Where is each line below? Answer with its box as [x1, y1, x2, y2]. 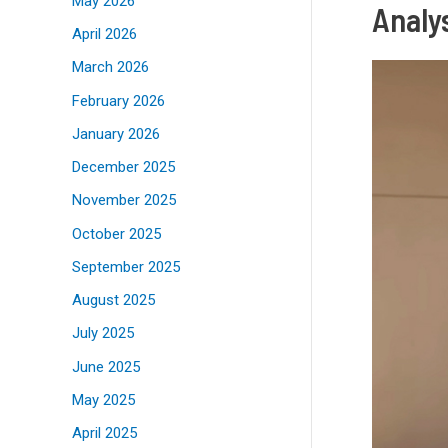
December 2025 [72, 158, 175, 177]
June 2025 [72, 357, 140, 376]
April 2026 [72, 25, 137, 44]
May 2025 [72, 390, 135, 409]
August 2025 [72, 291, 155, 310]
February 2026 [72, 91, 165, 110]
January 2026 [72, 124, 160, 143]
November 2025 [72, 191, 176, 210]
